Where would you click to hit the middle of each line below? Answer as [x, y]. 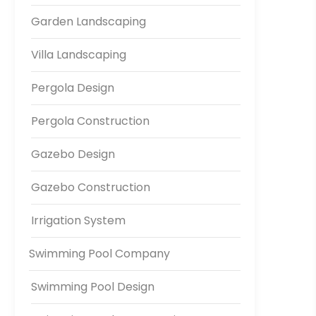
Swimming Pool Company [99, 254]
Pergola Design [73, 88]
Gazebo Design [73, 154]
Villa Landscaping [79, 55]
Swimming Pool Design [93, 287]
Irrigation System [78, 221]
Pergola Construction [90, 121]
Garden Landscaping [89, 22]
